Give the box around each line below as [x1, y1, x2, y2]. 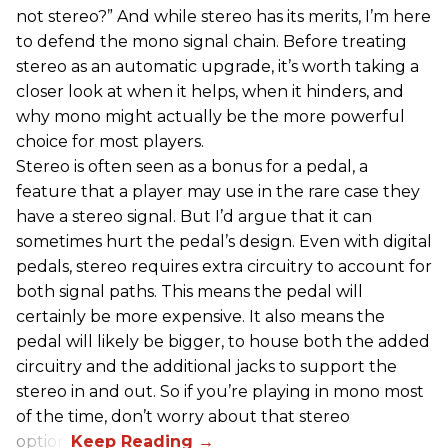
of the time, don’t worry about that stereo [16, 406, 350, 426]
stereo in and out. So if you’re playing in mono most [16, 381, 424, 401]
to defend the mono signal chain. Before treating [16, 31, 407, 51]
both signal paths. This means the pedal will [16, 281, 363, 301]
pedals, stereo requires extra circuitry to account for [16, 256, 432, 276]
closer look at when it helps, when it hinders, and [16, 81, 404, 101]
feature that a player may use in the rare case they [16, 181, 420, 201]
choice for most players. [16, 131, 204, 151]
